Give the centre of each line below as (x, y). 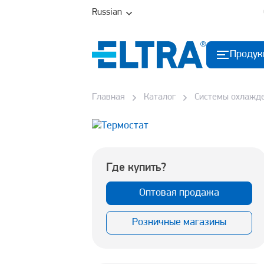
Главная (108, 97)
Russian (107, 12)
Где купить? (136, 168)
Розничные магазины (179, 223)
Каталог (160, 97)
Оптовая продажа (179, 193)
